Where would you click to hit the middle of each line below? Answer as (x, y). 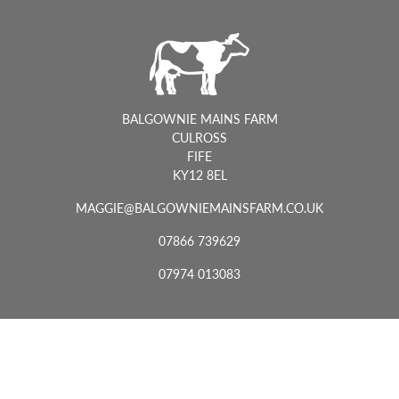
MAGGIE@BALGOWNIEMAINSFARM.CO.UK (199, 207)
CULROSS (199, 137)
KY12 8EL (199, 174)
